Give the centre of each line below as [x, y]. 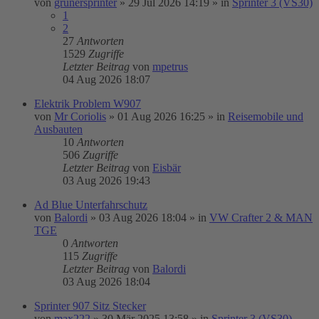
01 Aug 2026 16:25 [161, 116]
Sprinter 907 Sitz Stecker [90, 306]
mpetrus [170, 67]
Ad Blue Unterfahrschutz [91, 205]
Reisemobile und [266, 116]
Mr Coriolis [80, 116]
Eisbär [167, 168]
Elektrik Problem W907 [88, 104]
